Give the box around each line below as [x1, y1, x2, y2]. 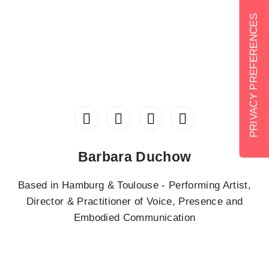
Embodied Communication [73, 212, 196, 224]
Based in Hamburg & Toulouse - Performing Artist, [17, 180, 252, 192]
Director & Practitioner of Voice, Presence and [26, 196, 243, 208]
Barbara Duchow [77, 149, 192, 165]
